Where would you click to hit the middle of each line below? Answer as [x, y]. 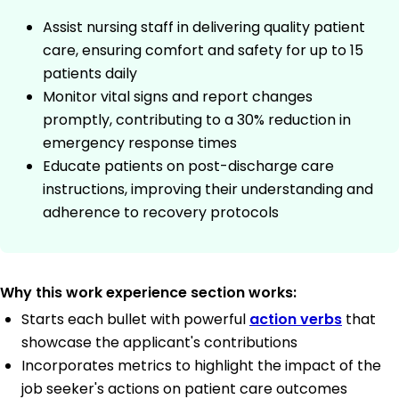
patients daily [90, 74]
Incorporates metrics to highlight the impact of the [201, 366]
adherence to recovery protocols [161, 213]
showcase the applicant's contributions [159, 343]
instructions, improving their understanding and [208, 190]
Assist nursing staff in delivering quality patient [204, 28]
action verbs [296, 320]
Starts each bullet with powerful [135, 320]
